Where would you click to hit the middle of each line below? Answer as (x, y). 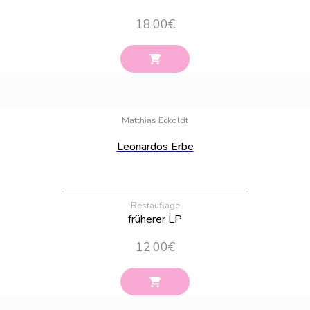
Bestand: (284, 99)
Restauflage (155, 205)
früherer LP (155, 219)
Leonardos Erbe (155, 146)
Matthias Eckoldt (155, 120)
